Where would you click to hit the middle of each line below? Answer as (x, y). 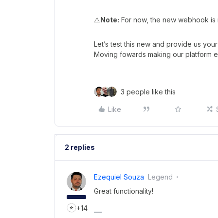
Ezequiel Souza (119, 177)
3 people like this (148, 91)
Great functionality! (124, 191)
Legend (160, 177)
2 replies (80, 147)
